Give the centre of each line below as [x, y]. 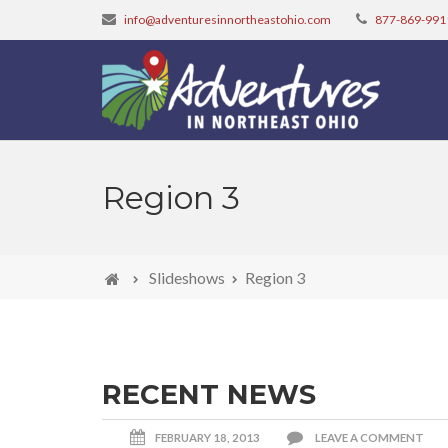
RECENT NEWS [209, 393]
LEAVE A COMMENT [369, 437]
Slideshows [185, 277]
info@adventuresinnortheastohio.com [227, 19]
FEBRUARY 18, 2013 [207, 437]
